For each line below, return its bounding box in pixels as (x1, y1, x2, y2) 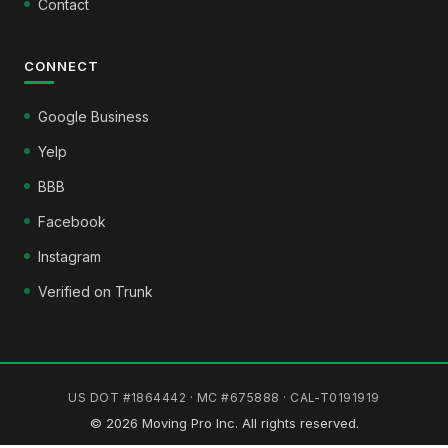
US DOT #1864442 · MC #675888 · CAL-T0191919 (68, 389, 380, 405)
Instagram (38, 247, 101, 265)
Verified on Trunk (38, 282, 153, 300)
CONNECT (24, 57, 100, 74)
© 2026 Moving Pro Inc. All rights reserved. (89, 414, 359, 431)
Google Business (38, 107, 149, 125)
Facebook (38, 212, 106, 230)
